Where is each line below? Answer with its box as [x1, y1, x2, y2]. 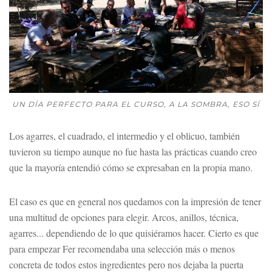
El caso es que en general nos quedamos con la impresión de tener [9, 194, 261, 208]
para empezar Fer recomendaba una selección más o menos [9, 242, 235, 255]
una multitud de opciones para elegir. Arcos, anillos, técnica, [9, 210, 239, 223]
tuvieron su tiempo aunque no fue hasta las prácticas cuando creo [9, 144, 257, 158]
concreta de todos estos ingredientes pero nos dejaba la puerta [9, 257, 243, 271]
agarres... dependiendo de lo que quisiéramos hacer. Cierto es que [9, 226, 259, 239]
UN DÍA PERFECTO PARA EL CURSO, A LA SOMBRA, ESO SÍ [12, 99, 260, 109]
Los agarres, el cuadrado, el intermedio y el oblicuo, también [9, 129, 240, 142]
